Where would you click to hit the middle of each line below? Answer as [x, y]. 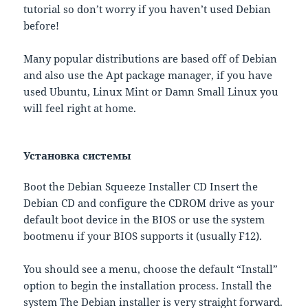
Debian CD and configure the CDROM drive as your [149, 203]
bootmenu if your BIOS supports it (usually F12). [143, 236]
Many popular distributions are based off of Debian [151, 59]
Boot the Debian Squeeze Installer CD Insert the [141, 187]
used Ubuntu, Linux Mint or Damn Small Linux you [151, 92]
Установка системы [78, 156]
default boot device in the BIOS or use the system [144, 220]
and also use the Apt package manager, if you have [148, 75]
